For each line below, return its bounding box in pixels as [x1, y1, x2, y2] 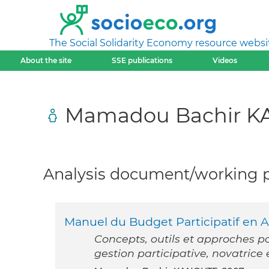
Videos [213, 56, 238, 65]
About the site [20, 56, 71, 65]
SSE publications [111, 56, 172, 65]
